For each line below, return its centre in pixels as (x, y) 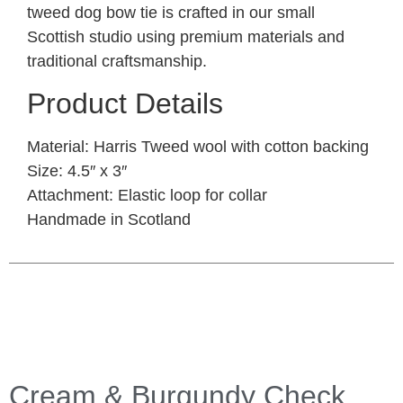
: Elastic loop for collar (188, 196)
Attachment (68, 196)
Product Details (125, 104)
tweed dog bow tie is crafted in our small (171, 12)
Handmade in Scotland (109, 220)
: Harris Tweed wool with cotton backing (227, 147)
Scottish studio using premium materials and (186, 36)
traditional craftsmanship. (117, 61)
